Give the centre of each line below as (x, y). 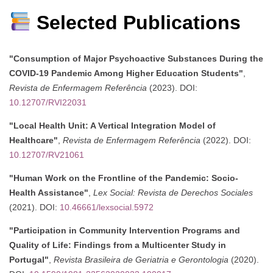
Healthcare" (34, 140)
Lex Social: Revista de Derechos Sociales (173, 193)
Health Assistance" (49, 193)
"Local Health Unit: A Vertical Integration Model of (112, 126)
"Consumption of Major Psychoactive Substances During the (136, 59)
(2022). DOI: (226, 140)
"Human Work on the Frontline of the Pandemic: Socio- (124, 178)
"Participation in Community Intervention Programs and (125, 231)
